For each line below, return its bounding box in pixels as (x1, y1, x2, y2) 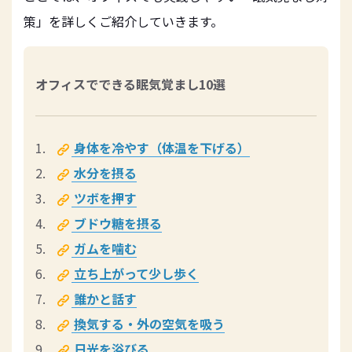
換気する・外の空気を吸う (74, 314, 225, 333)
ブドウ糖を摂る (74, 214, 162, 233)
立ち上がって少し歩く (74, 264, 199, 283)
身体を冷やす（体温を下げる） (74, 138, 250, 157)
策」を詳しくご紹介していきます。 (24, 12, 223, 31)
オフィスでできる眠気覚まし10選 (35, 75, 225, 93)
